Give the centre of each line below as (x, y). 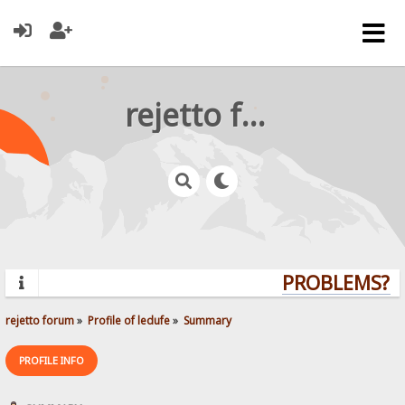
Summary (208, 320)
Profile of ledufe (129, 320)
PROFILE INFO (52, 360)
